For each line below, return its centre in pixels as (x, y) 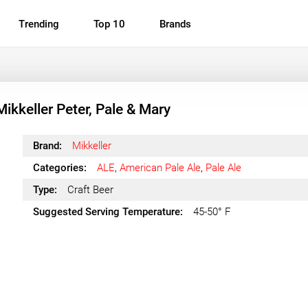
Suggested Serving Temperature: (108, 212)
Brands (175, 24)
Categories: (59, 168)
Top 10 (109, 24)
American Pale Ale (160, 168)
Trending (39, 24)
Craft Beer (90, 190)
